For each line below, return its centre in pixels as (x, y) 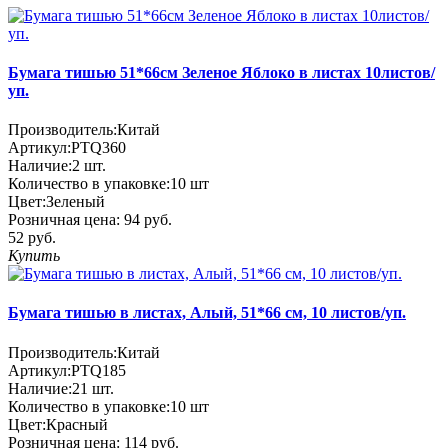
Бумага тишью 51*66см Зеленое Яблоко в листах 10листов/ (221, 72)
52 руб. (32, 238)
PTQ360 (98, 148)
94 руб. (148, 220)
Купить (34, 256)
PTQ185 (98, 370)
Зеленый (75, 202)
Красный (77, 424)
